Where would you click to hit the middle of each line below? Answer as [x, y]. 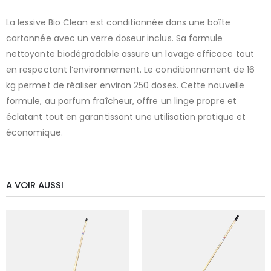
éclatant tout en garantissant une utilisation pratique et [126, 116]
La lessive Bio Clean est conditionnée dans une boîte [118, 22]
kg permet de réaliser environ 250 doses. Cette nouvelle [125, 85]
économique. [34, 132]
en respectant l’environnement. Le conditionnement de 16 [130, 69]
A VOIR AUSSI [35, 184]
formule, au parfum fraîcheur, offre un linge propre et [121, 101]
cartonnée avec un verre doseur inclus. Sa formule [115, 38]
